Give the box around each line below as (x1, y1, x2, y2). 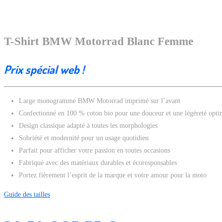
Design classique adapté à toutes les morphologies (19, 122, 158, 130)
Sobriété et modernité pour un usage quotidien (19, 134, 149, 142)
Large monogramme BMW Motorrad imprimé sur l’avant (19, 97, 180, 105)
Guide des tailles (4, 191, 50, 199)
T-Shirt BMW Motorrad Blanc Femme (4, 35, 193, 48)
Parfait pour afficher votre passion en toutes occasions (19, 147, 170, 155)
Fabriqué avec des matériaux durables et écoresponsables (19, 159, 177, 167)
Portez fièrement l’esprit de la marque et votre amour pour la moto (19, 171, 207, 179)
